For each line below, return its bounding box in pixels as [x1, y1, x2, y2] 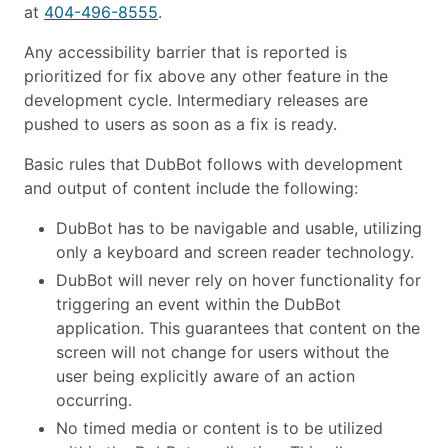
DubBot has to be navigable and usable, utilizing [56, 218, 422, 238]
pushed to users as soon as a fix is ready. [24, 114, 337, 134]
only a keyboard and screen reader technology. [56, 242, 414, 262]
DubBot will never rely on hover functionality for [56, 270, 421, 290]
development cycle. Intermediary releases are [24, 90, 368, 110]
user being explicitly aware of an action [56, 366, 355, 386]
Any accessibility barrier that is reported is [24, 42, 347, 62]
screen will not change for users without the [56, 342, 389, 362]
